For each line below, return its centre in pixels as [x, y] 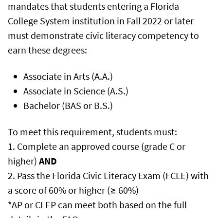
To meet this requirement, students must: [92, 131]
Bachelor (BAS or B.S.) [68, 105]
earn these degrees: [47, 50]
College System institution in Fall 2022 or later [101, 20]
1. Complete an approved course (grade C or [97, 146]
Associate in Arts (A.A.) [68, 76]
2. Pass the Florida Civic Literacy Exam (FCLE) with [108, 175]
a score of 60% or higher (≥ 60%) [73, 190]
